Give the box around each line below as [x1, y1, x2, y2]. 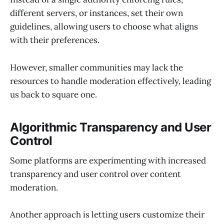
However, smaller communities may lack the [10, 61, 183, 73]
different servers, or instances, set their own [10, 7, 183, 19]
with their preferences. [10, 34, 99, 46]
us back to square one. [10, 88, 97, 100]
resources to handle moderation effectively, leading [10, 75, 211, 86]
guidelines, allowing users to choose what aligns [10, 21, 198, 32]
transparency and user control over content [10, 168, 181, 180]
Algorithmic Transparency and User [10, 119, 211, 134]
